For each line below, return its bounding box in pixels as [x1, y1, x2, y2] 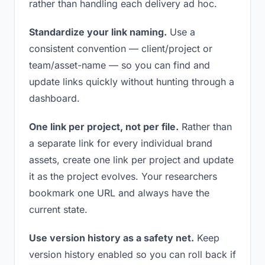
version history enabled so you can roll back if [29, 248, 236, 260]
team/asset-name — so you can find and [29, 59, 210, 71]
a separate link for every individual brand [29, 137, 212, 149]
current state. [29, 203, 88, 215]
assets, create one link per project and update [29, 154, 234, 166]
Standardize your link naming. [29, 26, 167, 38]
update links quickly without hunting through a [29, 76, 234, 88]
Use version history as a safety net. [29, 232, 194, 244]
